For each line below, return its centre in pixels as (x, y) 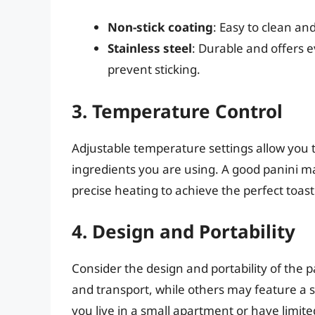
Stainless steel (150, 49)
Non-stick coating (160, 27)
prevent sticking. (154, 70)
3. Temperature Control (177, 111)
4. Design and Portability (184, 232)
